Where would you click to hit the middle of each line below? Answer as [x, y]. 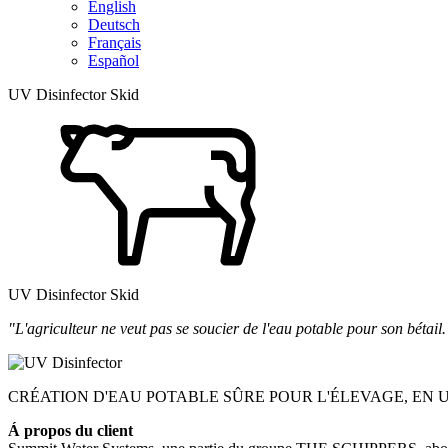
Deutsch [114, 24]
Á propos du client [70, 430]
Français [114, 42]
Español [113, 60]
